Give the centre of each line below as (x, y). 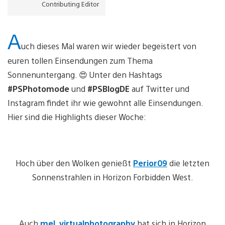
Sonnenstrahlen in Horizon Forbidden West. (113, 177)
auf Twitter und (159, 88)
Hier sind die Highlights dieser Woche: (77, 117)
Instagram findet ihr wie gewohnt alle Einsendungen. (105, 102)
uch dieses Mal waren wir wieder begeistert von (109, 46)
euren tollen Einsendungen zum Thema (80, 60)
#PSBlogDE (108, 88)
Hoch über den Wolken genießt (74, 163)
